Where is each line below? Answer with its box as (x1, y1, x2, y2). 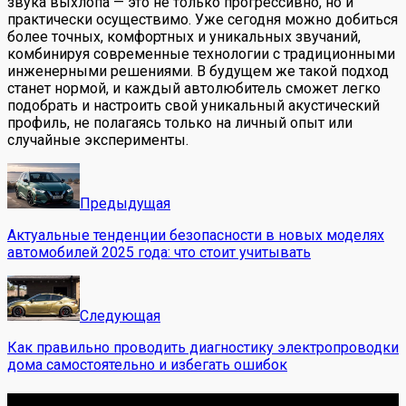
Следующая (80, 307, 160, 325)
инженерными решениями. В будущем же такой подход (7, 63, 389, 81)
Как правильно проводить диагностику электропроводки (7, 339, 399, 357)
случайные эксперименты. (7, 131, 188, 150)
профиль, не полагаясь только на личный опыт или (7, 114, 353, 132)
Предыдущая (80, 195, 170, 213)
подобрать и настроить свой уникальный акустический (7, 97, 380, 115)
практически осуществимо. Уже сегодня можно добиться (7, 11, 398, 29)
